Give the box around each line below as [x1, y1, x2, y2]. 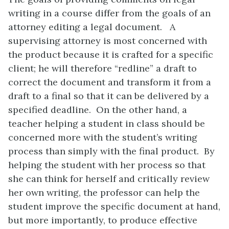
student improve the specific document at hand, [8, 200, 220, 212]
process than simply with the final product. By [8, 145, 215, 157]
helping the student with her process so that [8, 158, 205, 171]
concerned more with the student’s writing [8, 131, 197, 143]
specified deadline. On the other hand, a [8, 103, 187, 116]
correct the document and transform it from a [8, 76, 211, 88]
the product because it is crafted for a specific [8, 48, 213, 60]
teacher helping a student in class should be [8, 117, 205, 129]
